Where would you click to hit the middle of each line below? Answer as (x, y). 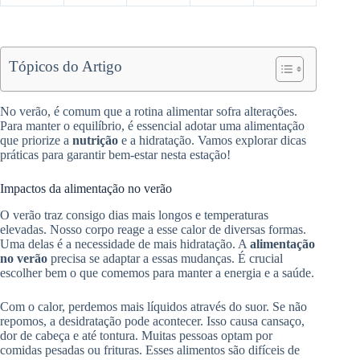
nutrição (95, 141)
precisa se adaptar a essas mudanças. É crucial (165, 259)
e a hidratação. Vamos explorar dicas (212, 141)
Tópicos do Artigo (65, 67)
